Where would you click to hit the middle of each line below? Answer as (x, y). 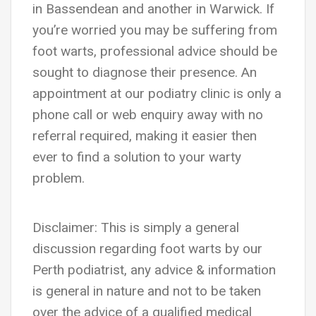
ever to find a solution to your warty (137, 157)
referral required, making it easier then (145, 136)
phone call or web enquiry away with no (148, 115)
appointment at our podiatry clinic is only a (157, 93)
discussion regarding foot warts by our (147, 249)
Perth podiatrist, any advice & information (154, 270)
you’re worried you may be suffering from (155, 30)
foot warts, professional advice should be (155, 51)
